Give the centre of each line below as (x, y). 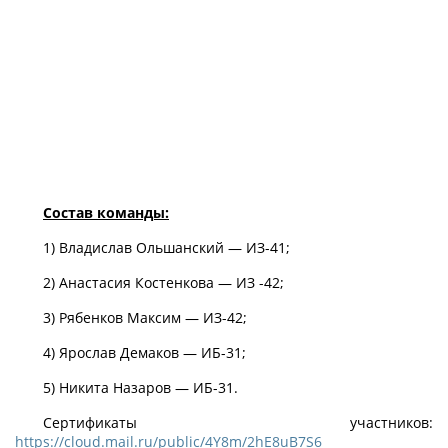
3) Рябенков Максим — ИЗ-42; (145, 317)
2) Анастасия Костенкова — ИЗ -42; (163, 282)
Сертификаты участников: (238, 422)
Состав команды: (106, 212)
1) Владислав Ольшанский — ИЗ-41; (166, 247)
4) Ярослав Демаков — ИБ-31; (144, 352)
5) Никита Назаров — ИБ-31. (140, 387)
